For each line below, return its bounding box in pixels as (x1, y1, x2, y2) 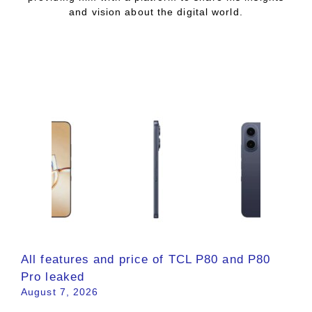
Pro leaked (21, 270, 84, 283)
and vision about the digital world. (69, 6, 243, 17)
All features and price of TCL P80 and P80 (21, 252, 271, 266)
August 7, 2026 (21, 286, 99, 297)
